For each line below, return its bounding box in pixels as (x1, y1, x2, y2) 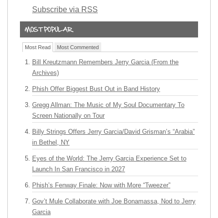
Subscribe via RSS (32, 5, 98, 14)
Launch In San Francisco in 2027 (32, 165, 125, 173)
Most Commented (57, 44, 99, 50)
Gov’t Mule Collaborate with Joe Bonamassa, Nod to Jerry (32, 198, 196, 205)
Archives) (32, 69, 59, 76)
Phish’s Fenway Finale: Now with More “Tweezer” (32, 182, 170, 189)
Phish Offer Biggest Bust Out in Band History (32, 85, 160, 92)
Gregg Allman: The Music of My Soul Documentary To (32, 101, 184, 109)
